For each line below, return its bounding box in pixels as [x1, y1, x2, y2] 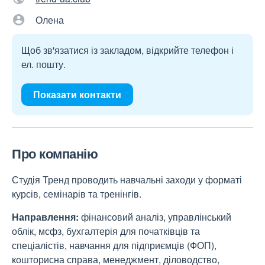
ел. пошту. [21, 57, 66, 71]
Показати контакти [33, 88, 121, 101]
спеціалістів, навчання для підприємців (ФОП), [12, 238, 216, 252]
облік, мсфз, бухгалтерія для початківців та [12, 224, 200, 238]
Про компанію [12, 144, 98, 163]
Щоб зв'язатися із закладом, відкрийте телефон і [21, 43, 234, 57]
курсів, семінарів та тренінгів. [12, 187, 141, 201]
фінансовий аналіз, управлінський [81, 210, 231, 224]
